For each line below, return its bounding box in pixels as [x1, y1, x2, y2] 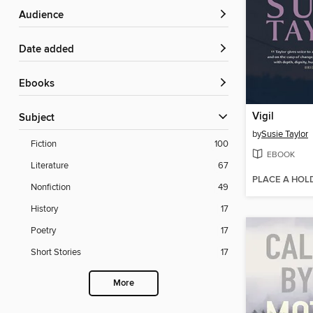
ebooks [25, 78, 54, 91]
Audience [26, 9, 64, 22]
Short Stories [31, 247, 81, 259]
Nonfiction [31, 182, 71, 194]
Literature [31, 160, 68, 172]
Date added [27, 43, 74, 57]
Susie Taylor [261, 128, 308, 140]
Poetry [31, 225, 56, 237]
